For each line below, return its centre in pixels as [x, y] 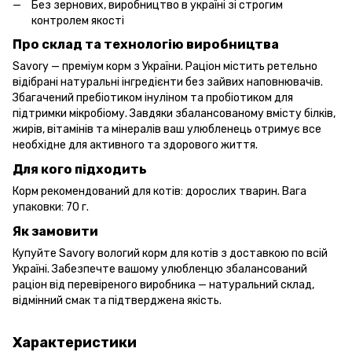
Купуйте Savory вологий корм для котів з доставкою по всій [170, 253]
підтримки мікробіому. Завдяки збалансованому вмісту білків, [174, 114]
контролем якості [78, 20]
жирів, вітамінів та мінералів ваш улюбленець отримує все [167, 130]
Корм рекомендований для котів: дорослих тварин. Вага [159, 192]
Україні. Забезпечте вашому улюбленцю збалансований [160, 269]
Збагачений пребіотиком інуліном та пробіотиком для [153, 98]
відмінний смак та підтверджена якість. [117, 300]
